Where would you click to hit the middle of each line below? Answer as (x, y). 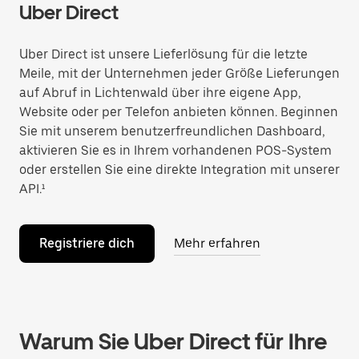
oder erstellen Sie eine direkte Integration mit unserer (179, 169)
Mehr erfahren (217, 243)
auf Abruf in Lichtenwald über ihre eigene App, (160, 93)
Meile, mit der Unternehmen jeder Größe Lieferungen (179, 73)
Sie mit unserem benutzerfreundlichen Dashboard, (172, 131)
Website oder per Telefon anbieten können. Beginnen (179, 112)
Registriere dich (87, 243)
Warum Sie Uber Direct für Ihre (173, 341)
